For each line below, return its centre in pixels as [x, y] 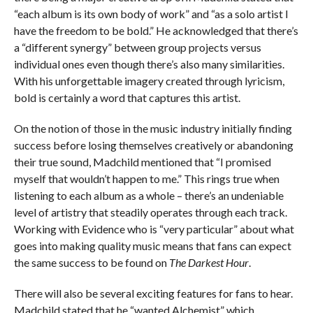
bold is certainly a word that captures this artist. [127, 97]
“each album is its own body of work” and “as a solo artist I [151, 13]
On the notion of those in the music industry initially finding [153, 128]
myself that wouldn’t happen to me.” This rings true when [146, 178]
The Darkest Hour [209, 262]
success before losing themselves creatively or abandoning [153, 145]
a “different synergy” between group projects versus [137, 47]
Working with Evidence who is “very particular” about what [154, 228]
